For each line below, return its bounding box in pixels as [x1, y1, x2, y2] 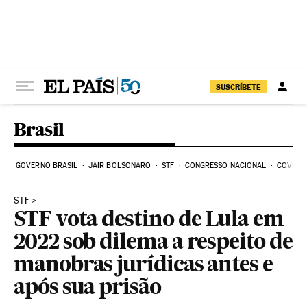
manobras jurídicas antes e [14, 256, 273, 276]
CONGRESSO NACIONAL [184, 161, 267, 170]
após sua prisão [14, 278, 161, 299]
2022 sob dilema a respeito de [14, 233, 293, 254]
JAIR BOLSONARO [88, 161, 151, 170]
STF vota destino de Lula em [14, 210, 284, 231]
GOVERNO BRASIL [16, 161, 78, 170]
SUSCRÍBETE [216, 82, 261, 92]
